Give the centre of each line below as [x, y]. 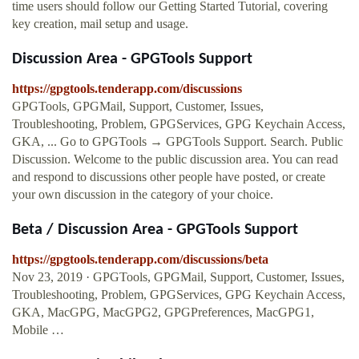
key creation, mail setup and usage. [100, 24]
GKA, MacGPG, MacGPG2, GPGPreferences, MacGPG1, [163, 313]
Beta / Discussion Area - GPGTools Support [155, 230]
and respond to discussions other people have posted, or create [169, 177]
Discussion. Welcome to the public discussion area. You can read [175, 159]
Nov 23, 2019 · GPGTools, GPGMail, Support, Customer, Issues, [178, 277]
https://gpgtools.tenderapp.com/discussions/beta [140, 260]
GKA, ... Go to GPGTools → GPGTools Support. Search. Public [177, 142]
